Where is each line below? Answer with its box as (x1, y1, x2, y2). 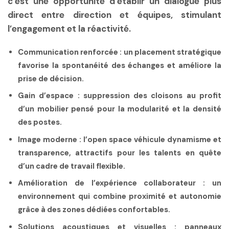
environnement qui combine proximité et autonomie (18, 191, 221, 202)
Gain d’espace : (18, 90, 80, 101)
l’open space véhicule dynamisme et (81, 134, 221, 145)
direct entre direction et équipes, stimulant (8, 9, 221, 21)
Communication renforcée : (18, 47, 122, 57)
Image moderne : (18, 134, 81, 145)
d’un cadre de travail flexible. (18, 161, 125, 171)
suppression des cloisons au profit (79, 90, 222, 101)
